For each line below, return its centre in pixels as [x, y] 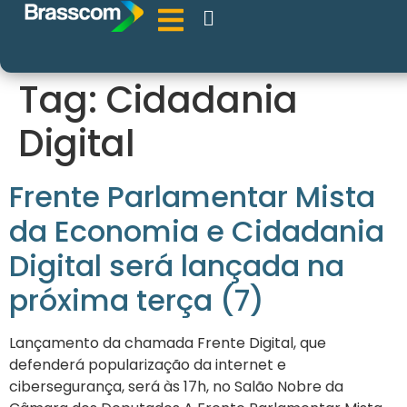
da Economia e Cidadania [197, 231]
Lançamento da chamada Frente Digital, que [168, 343]
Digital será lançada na [177, 266]
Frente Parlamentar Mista [192, 197]
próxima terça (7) [137, 300]
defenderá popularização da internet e [148, 365]
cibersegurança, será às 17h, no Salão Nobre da [176, 387]
